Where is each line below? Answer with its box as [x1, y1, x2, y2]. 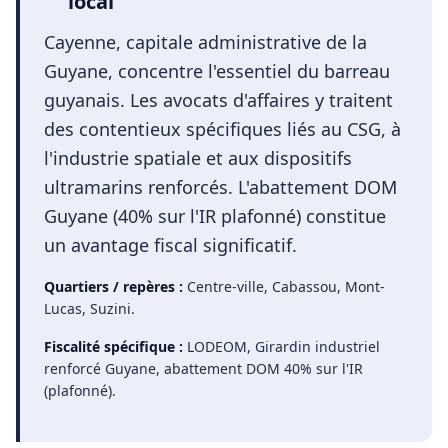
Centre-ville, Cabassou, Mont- [187, 277, 385, 296]
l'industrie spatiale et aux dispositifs [44, 146, 352, 170]
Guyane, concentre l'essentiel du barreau [44, 59, 390, 83]
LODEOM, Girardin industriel [187, 337, 380, 356]
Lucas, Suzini [44, 299, 131, 318]
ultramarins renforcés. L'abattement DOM [44, 175, 397, 199]
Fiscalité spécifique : [44, 337, 183, 356]
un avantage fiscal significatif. [44, 233, 297, 257]
